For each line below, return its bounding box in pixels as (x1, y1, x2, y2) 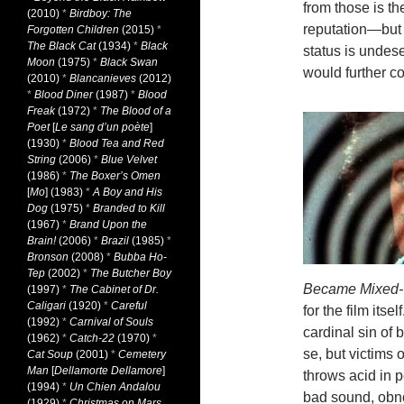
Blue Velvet (101, 153, 157, 166)
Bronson (27, 251, 69, 263)
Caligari (27, 299, 66, 312)
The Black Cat (27, 40, 96, 52)
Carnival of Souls (69, 316, 153, 328)
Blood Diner (34, 88, 93, 101)
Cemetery (118, 348, 166, 361)
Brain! (27, 234, 56, 247)
